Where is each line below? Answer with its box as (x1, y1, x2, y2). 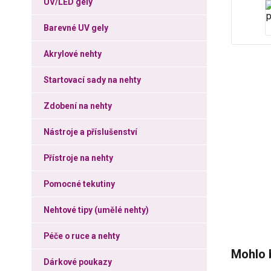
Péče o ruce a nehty (44, 231, 120, 241)
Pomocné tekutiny (44, 179, 115, 189)
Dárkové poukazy (44, 257, 112, 267)
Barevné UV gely (44, 23, 108, 33)
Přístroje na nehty (44, 153, 113, 163)
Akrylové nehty (44, 49, 102, 59)
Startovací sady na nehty (44, 75, 141, 85)
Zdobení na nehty (44, 101, 112, 111)
